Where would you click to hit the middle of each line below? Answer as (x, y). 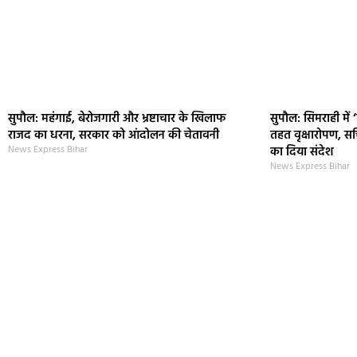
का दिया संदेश (302, 153)
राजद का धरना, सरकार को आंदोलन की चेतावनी (114, 136)
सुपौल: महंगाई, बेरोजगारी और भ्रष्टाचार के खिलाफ (117, 119)
